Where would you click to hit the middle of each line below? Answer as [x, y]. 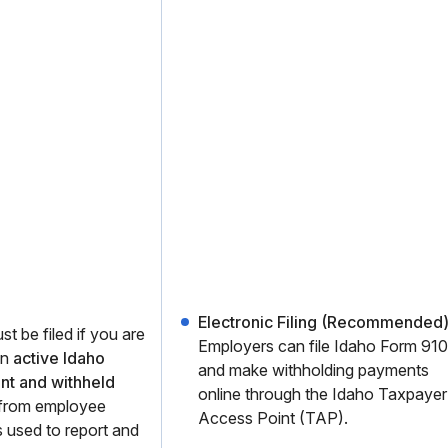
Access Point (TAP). [273, 418]
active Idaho [59, 358]
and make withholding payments [313, 370]
